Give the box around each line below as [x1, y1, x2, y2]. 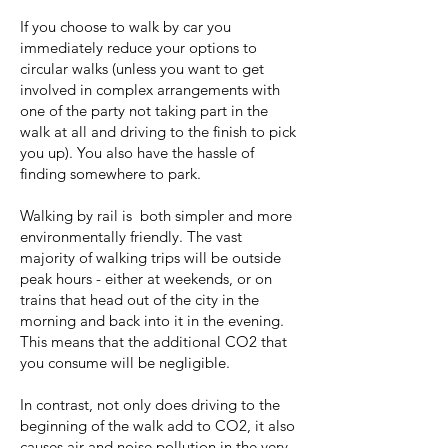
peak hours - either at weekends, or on [20, 269, 272, 288]
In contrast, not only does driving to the [20, 395, 280, 414]
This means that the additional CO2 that [20, 332, 287, 351]
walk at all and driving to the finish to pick [20, 122, 296, 141]
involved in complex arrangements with [20, 80, 280, 99]
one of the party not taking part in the [20, 101, 268, 120]
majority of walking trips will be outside [20, 248, 281, 267]
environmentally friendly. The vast [20, 227, 242, 246]
